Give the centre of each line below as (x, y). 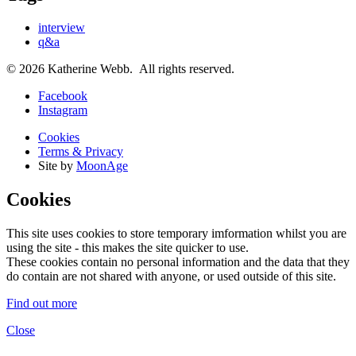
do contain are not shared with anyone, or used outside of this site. (171, 277)
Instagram (63, 110)
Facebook (63, 96)
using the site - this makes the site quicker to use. (128, 248)
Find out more (42, 304)
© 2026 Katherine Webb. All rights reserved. (120, 69)
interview (62, 28)
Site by (57, 166)
